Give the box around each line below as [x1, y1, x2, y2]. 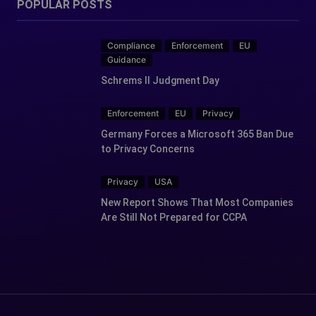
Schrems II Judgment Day [101, 74, 219, 86]
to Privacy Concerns [101, 142, 195, 154]
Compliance [107, 39, 155, 51]
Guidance [107, 54, 146, 65]
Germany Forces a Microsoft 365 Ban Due [101, 128, 293, 140]
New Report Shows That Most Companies [101, 196, 293, 208]
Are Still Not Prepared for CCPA [101, 211, 247, 223]
